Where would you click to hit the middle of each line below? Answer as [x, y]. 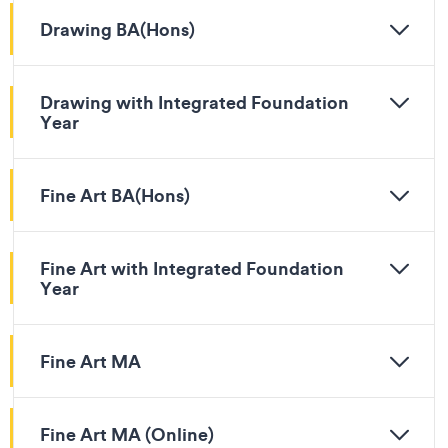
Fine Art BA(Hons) [115, 195]
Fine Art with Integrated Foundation [192, 268]
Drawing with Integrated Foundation [194, 102]
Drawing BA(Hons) [117, 29]
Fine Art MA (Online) [127, 434]
